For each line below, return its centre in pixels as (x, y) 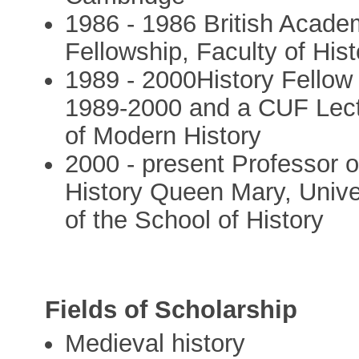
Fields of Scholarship (171, 310)
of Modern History (163, 136)
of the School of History (195, 220)
